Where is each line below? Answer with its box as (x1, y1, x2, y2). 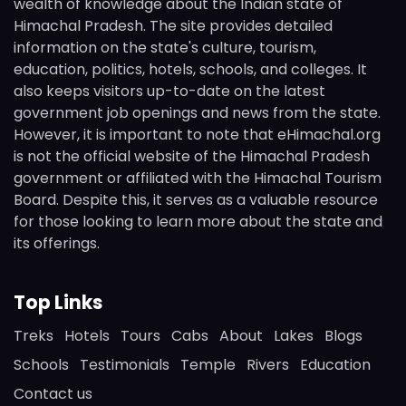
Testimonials (80, 354, 169, 376)
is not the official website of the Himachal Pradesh (14, 145, 370, 167)
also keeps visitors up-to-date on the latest (14, 80, 325, 101)
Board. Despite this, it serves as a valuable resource (14, 188, 378, 210)
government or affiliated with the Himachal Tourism (14, 167, 382, 188)
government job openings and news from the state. (14, 101, 381, 123)
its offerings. (14, 232, 100, 254)
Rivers (246, 354, 289, 376)
